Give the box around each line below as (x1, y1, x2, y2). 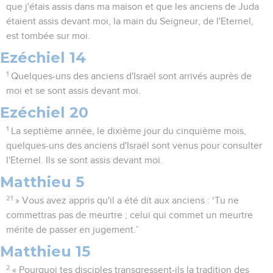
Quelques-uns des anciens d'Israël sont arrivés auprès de (11, 71, 252, 82)
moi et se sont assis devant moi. (6, 86, 141, 96)
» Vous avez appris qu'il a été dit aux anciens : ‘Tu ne (15, 196, 239, 206)
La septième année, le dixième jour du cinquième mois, (11, 126, 247, 136)
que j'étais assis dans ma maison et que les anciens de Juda (6, 2, 259, 12)
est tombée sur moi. (6, 31, 90, 41)
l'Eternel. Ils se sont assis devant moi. (6, 155, 163, 166)
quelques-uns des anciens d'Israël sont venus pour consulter (6, 141, 262, 151)
